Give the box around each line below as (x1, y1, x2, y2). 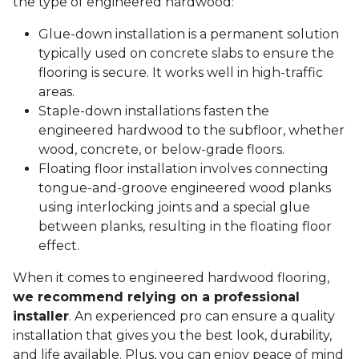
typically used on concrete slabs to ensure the (38, 46, 334, 62)
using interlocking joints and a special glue (38, 200, 310, 216)
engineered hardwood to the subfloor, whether (38, 123, 345, 139)
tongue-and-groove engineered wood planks (38, 180, 331, 196)
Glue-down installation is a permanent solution (38, 26, 339, 42)
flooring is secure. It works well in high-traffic (38, 65, 323, 81)
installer (13, 309, 69, 325)
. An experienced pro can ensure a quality (69, 309, 335, 325)
